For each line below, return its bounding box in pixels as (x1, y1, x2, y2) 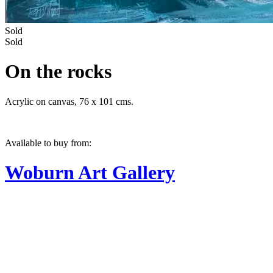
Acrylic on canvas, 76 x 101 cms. (5, 96, 133, 107)
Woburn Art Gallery (5, 161, 175, 184)
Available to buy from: (5, 137, 91, 148)
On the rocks (5, 60, 112, 83)
